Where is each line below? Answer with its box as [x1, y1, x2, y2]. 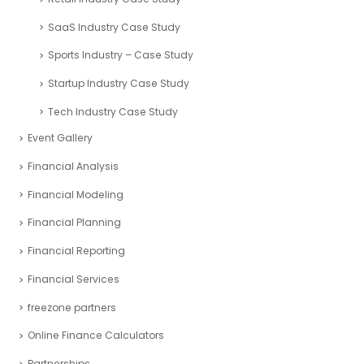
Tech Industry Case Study [48, 104, 178, 119]
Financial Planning [28, 215, 121, 230]
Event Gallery [28, 131, 93, 145]
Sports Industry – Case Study [48, 48, 193, 63]
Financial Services [28, 271, 119, 286]
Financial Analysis [28, 159, 119, 174]
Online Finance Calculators [28, 328, 164, 343]
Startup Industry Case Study [48, 76, 189, 91]
